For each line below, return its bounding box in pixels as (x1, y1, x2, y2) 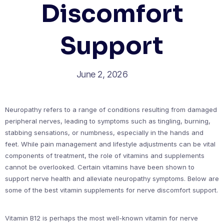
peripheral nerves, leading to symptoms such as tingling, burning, (5, 117, 210, 125)
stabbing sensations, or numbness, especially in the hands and (5, 128, 203, 136)
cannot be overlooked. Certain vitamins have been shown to (5, 163, 194, 171)
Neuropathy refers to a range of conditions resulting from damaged (5, 105, 217, 113)
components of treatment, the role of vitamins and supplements (5, 151, 204, 159)
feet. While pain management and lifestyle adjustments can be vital (5, 140, 215, 148)
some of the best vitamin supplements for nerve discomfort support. (5, 186, 218, 194)
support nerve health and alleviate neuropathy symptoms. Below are (5, 174, 219, 182)
